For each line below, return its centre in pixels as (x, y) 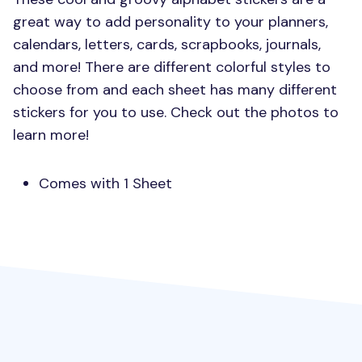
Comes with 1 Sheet (105, 183)
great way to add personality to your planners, (170, 22)
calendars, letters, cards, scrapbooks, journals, (167, 44)
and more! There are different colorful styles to (172, 67)
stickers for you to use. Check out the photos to (176, 112)
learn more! (51, 135)
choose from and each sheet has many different (175, 90)
